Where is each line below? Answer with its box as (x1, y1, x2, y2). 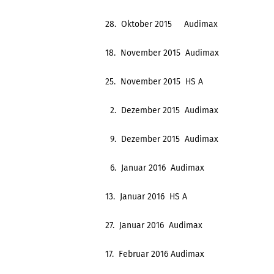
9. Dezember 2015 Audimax (105, 133, 218, 144)
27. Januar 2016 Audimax (105, 220, 202, 231)
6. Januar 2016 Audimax (105, 162, 204, 173)
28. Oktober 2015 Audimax (105, 18, 218, 29)
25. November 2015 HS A (105, 76, 203, 87)
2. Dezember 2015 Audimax (105, 105, 218, 116)
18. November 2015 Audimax (105, 47, 219, 58)
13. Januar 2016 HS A (105, 191, 187, 202)
